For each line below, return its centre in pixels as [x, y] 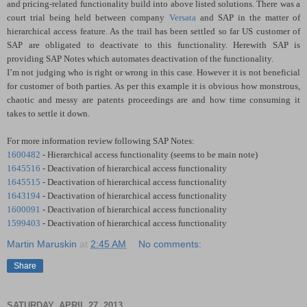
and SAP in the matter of [248, 18]
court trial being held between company [88, 18]
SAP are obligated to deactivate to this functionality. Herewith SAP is [153, 45]
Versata [182, 18]
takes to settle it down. [48, 114]
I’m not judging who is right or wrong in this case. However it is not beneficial [153, 73]
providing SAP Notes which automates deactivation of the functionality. [140, 59]
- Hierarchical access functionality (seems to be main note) [149, 155]
